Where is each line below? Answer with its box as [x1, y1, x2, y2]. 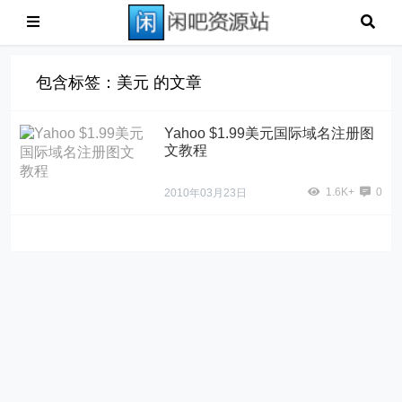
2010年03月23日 [164, 186, 248, 199]
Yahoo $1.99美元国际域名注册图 [164, 126, 375, 141]
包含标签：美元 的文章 [36, 74, 203, 92]
